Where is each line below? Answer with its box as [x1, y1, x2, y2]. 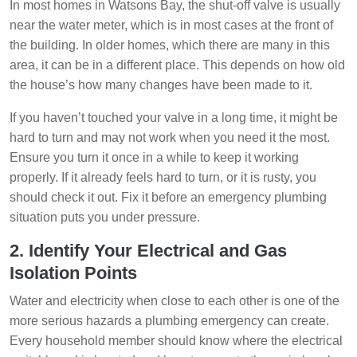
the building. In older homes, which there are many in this [10, 38, 330, 53]
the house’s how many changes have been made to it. [10, 78, 312, 92]
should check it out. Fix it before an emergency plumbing [10, 190, 327, 205]
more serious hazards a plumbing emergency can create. [10, 314, 329, 328]
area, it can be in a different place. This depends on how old [10, 58, 345, 73]
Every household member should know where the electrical [10, 334, 343, 348]
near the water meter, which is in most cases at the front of [10, 18, 333, 33]
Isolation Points [10, 263, 137, 284]
